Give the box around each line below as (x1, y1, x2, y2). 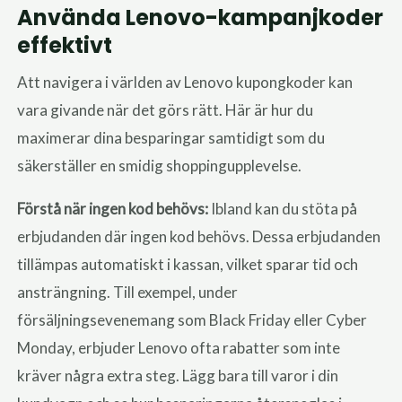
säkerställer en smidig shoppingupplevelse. (17, 155, 302, 175)
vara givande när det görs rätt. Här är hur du (17, 100, 314, 119)
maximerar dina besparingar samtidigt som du (17, 127, 326, 147)
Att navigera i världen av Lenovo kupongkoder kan (17, 72, 354, 92)
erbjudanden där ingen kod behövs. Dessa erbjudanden (17, 226, 381, 246)
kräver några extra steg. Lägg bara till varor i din (17, 365, 339, 385)
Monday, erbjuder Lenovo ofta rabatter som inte (17, 337, 341, 357)
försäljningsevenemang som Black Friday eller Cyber (17, 310, 368, 329)
